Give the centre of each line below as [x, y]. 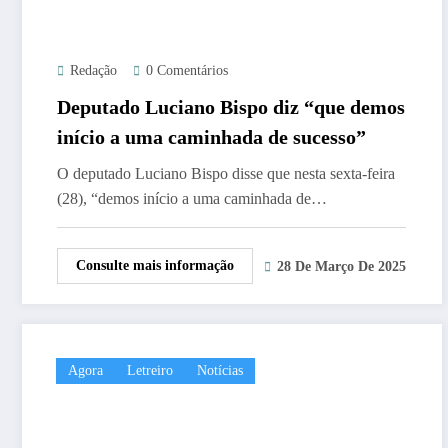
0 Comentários [187, 70]
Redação [93, 70]
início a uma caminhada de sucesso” [211, 136]
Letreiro [150, 370]
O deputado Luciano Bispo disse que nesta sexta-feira [226, 173]
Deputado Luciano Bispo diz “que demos [231, 106]
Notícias [220, 370]
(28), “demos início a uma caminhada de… [192, 198]
